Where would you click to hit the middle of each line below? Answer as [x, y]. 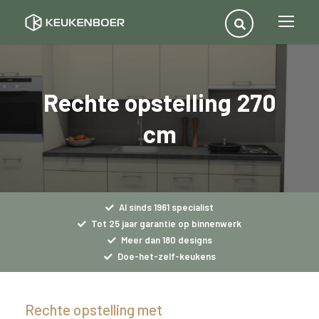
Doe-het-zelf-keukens [165, 257]
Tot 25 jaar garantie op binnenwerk [165, 224]
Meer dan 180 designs [165, 240]
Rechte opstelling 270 [159, 103]
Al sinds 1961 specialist [165, 208]
